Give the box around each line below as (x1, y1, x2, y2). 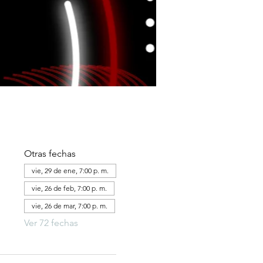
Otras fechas (23, 148, 76, 159)
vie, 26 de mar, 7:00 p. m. (31, 201, 107, 210)
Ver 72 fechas (23, 217, 78, 228)
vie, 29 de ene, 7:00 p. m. (31, 166, 109, 175)
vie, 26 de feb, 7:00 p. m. (31, 184, 107, 193)
